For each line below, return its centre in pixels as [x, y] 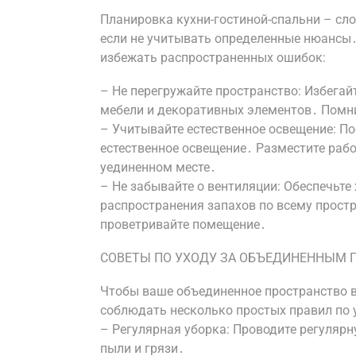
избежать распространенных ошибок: [213, 58]
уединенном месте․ [158, 167]
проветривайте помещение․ [183, 224]
